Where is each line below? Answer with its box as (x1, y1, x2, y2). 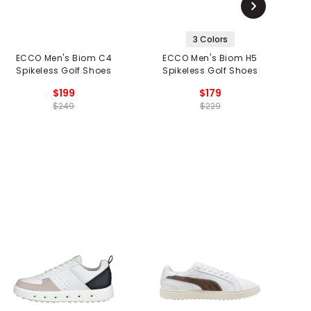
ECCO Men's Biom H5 (162, 51, 258, 64)
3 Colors (192, 33, 228, 45)
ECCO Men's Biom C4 (15, 51, 112, 64)
